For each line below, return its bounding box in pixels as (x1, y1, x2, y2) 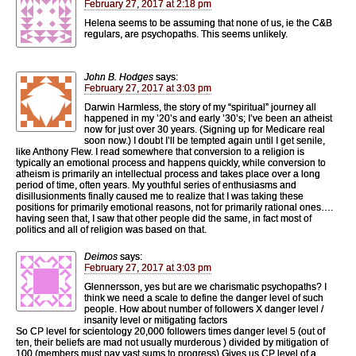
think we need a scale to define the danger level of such (84, 292, 323, 304)
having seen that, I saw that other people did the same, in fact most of (16, 212, 311, 224)
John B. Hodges (84, 71, 153, 83)
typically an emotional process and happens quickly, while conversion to (16, 157, 326, 168)
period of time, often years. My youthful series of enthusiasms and (16, 179, 296, 191)
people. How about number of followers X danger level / (84, 303, 323, 315)
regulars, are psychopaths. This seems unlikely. (84, 28, 288, 40)
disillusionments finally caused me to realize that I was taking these (16, 190, 304, 202)
